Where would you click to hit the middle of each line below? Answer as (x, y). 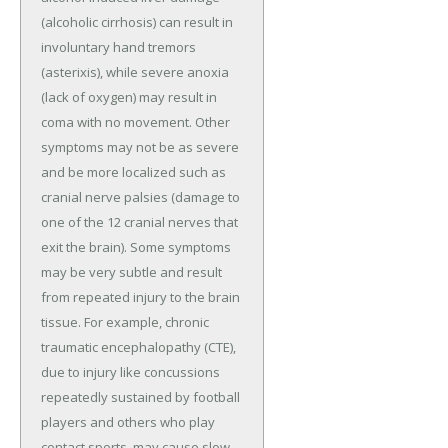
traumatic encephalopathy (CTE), (138, 346)
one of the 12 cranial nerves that (139, 221)
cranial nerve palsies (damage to (140, 196)
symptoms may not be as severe (140, 146)
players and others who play (128, 421)
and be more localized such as (133, 171)
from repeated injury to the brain (140, 296)
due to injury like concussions (130, 371)
